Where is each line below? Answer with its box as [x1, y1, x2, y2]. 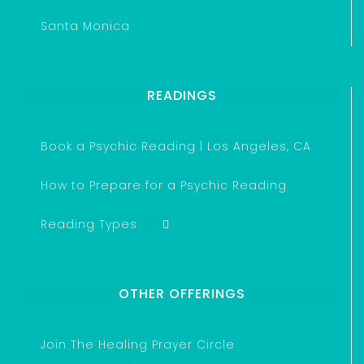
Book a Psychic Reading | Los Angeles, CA [41, 137, 311, 154]
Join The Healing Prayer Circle [41, 336, 235, 353]
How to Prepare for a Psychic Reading [41, 176, 287, 193]
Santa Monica [41, 17, 130, 34]
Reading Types [41, 215, 137, 232]
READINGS [146, 85, 217, 105]
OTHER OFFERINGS [118, 284, 245, 304]
